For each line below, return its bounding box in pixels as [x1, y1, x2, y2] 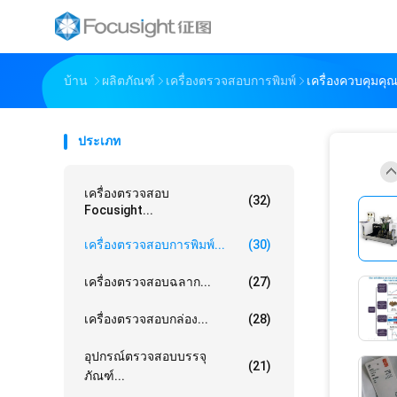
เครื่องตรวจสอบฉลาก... [84, 275, 211, 289]
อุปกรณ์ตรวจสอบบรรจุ [84, 349, 206, 363]
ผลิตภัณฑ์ [102, 74, 155, 88]
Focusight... [84, 203, 153, 217]
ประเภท [78, 134, 121, 148]
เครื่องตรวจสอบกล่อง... [84, 312, 208, 326]
